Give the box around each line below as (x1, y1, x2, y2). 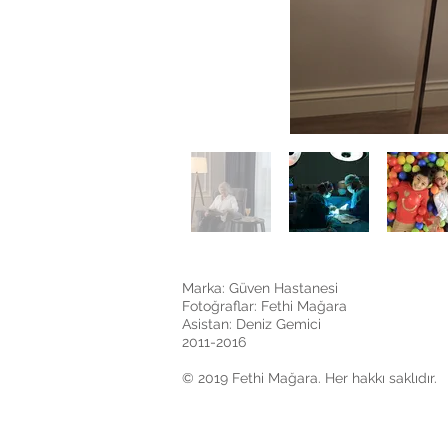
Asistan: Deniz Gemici (182, 316, 321, 332)
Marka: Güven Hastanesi (182, 280, 338, 296)
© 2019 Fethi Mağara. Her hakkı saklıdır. (182, 370, 441, 386)
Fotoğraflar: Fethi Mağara (182, 298, 347, 314)
